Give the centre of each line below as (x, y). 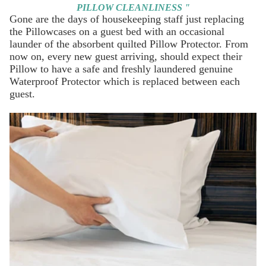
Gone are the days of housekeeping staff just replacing (127, 19)
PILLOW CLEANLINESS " (133, 7)
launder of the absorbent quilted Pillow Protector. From (129, 44)
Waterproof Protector (56, 81)
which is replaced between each (172, 81)
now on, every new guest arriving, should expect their (126, 56)
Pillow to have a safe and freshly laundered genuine (121, 69)
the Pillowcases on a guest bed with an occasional (117, 31)
